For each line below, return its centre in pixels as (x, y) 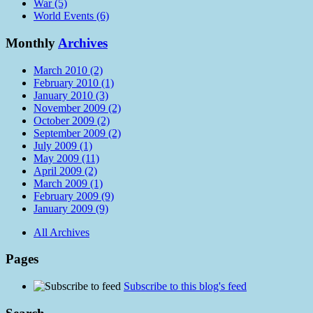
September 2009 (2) (77, 133)
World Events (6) (71, 16)
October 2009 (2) (72, 120)
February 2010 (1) (74, 82)
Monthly (32, 43)
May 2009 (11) (66, 158)
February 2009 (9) (74, 196)
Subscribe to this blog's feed (185, 286)
